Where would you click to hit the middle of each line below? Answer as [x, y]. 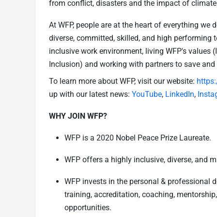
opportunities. [88, 207]
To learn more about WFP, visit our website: [123, 81]
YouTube [147, 94]
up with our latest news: [90, 94]
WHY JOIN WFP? [78, 116]
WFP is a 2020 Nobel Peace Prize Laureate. [138, 138]
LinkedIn [180, 94]
